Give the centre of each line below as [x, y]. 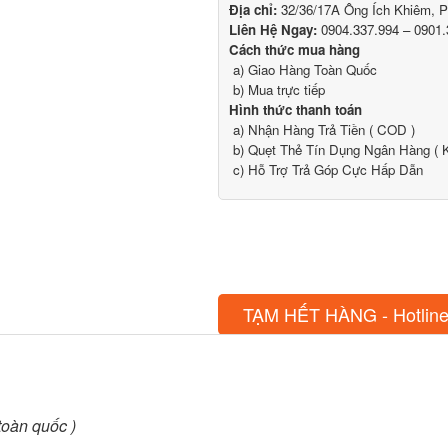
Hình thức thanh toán [296, 110]
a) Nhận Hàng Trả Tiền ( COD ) [322, 130]
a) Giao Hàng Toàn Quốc [303, 70]
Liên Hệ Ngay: [273, 30]
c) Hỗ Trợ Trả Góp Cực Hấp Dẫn [326, 170]
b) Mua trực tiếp [277, 90]
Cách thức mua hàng [295, 50]
